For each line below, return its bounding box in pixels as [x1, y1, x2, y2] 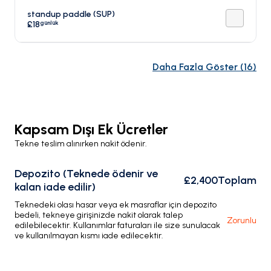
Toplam [218, 174, 256, 187]
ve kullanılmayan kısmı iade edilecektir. [15, 230, 163, 241]
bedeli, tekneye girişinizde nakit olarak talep [15, 210, 183, 220]
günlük [40, 19, 59, 27]
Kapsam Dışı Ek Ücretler [15, 120, 168, 138]
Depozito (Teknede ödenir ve [15, 167, 158, 180]
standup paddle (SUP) [27, 9, 115, 19]
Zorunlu [227, 215, 256, 226]
